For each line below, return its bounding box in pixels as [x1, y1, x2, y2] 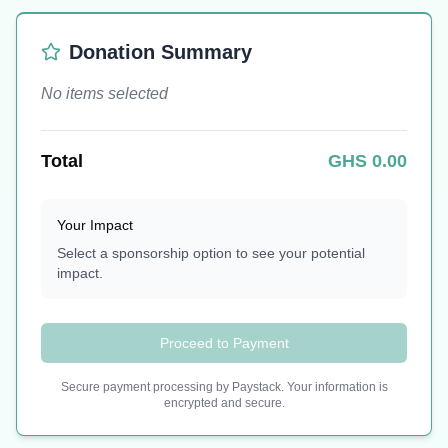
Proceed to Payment [159, 335, 289, 352]
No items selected [41, 85, 168, 103]
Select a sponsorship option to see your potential [57, 245, 365, 262]
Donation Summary [69, 41, 252, 64]
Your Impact [57, 217, 133, 234]
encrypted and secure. [163, 396, 285, 411]
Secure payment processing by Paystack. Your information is [60, 380, 388, 395]
